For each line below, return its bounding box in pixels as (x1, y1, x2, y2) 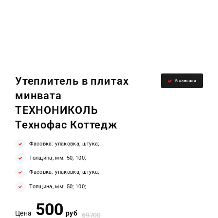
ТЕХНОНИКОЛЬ (15, 103, 98, 116)
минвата (15, 89, 62, 102)
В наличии (175, 78, 197, 84)
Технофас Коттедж (15, 118, 118, 131)
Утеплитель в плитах (15, 74, 129, 87)
